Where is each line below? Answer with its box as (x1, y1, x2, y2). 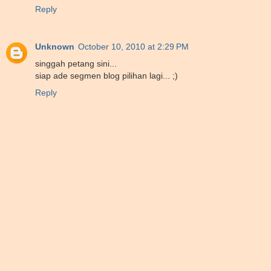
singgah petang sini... (35, 58, 117, 68)
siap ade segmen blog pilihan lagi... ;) (35, 70, 178, 80)
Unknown (35, 41, 74, 51)
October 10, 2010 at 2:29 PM (78, 41, 189, 51)
